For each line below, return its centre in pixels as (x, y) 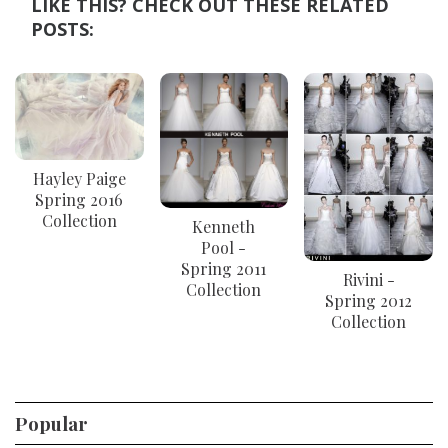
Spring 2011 (224, 269)
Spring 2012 (369, 301)
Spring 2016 (79, 200)
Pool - (224, 248)
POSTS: (62, 29)
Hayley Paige (79, 179)
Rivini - (368, 280)
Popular (51, 424)
